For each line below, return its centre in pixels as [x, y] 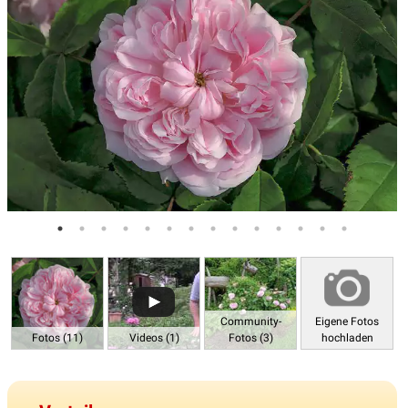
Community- [250, 322]
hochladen [347, 338]
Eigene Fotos [347, 322]
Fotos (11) [57, 338]
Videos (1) [154, 338]
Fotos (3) [250, 338]
